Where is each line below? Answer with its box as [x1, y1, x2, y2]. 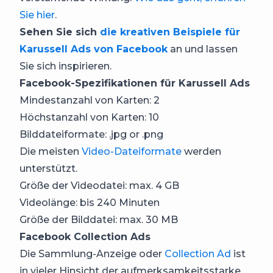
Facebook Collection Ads [19, 231, 151, 243]
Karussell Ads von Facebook [19, 43, 168, 55]
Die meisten [19, 146, 82, 158]
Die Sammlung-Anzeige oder [19, 248, 165, 260]
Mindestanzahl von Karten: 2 [19, 94, 160, 107]
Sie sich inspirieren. [19, 60, 112, 73]
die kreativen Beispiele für [100, 26, 240, 38]
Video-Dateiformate [82, 146, 182, 158]
